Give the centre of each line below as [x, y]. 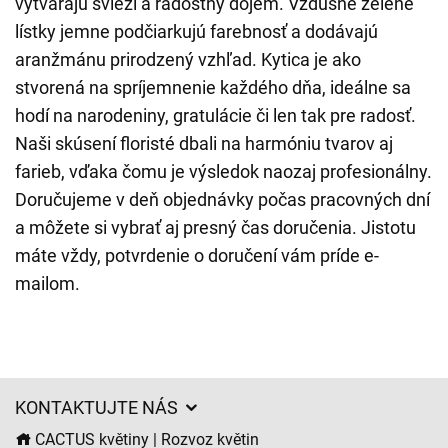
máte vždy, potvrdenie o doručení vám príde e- [197, 255]
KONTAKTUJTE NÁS [98, 407]
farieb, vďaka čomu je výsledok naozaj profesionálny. [223, 171]
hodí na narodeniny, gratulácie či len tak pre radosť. [215, 115]
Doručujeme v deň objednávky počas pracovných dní [222, 199]
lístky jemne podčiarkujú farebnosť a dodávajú [196, 31]
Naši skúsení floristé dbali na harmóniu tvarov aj [204, 143]
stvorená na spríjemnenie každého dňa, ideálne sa [213, 87]
